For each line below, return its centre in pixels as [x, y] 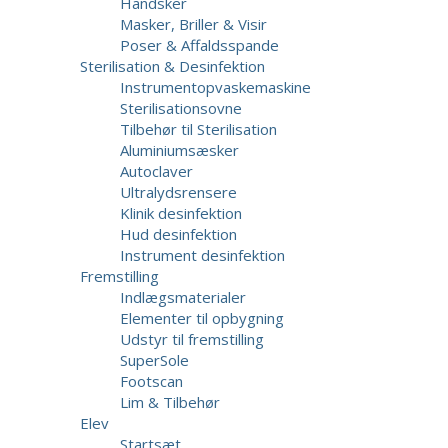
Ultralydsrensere [178, 192]
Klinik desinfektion [181, 213]
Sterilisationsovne [181, 108]
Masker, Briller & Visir [193, 24]
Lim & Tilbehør [170, 402]
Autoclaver [156, 171]
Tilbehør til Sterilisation [198, 129]
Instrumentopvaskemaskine [215, 87]
